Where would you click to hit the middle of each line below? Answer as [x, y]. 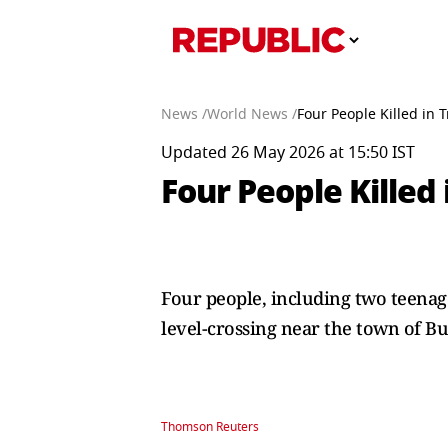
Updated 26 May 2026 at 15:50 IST [288, 153]
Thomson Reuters [210, 427]
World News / [252, 114]
